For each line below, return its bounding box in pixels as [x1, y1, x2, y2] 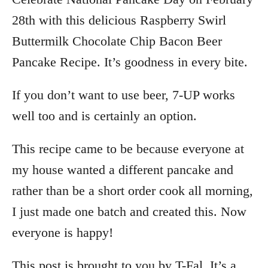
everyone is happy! [12, 225, 113, 240]
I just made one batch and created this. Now [12, 204, 246, 219]
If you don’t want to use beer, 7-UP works [12, 87, 235, 102]
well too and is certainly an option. [12, 108, 197, 123]
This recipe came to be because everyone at [12, 141, 244, 156]
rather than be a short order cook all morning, [12, 183, 253, 198]
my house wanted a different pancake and [12, 162, 233, 177]
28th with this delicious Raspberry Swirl [12, 13, 226, 28]
